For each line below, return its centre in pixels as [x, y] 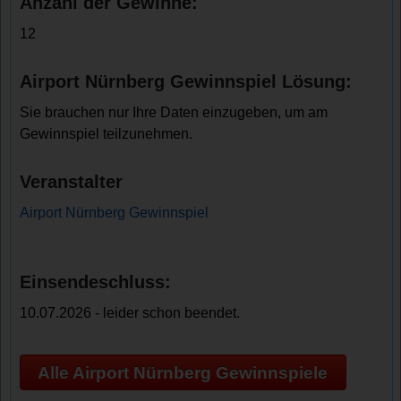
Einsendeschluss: [96, 282]
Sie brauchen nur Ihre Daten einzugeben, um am [174, 112]
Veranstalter [72, 182]
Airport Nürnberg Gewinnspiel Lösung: [186, 81]
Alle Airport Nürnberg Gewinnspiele [183, 372]
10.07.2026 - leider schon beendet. [130, 313]
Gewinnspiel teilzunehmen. [107, 134]
